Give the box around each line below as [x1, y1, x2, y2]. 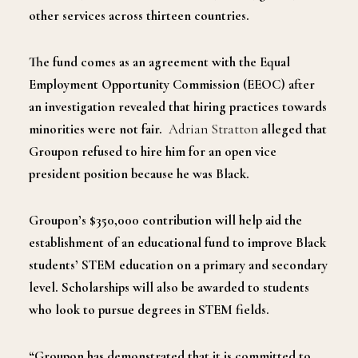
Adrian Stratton [169, 120, 258, 137]
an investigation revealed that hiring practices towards [29, 97, 327, 115]
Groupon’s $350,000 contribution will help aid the [29, 211, 302, 229]
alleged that [258, 120, 327, 137]
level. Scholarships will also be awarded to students [29, 278, 309, 296]
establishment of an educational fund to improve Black [29, 233, 326, 251]
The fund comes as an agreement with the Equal [29, 53, 290, 70]
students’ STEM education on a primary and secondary [29, 256, 328, 273]
